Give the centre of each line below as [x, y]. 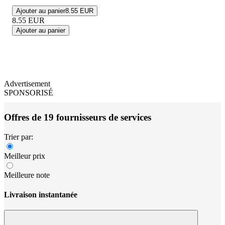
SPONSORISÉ [29, 93]
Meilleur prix [25, 156]
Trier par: [19, 137]
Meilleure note [27, 175]
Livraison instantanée [41, 195]
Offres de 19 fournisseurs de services [78, 118]
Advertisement [27, 84]
